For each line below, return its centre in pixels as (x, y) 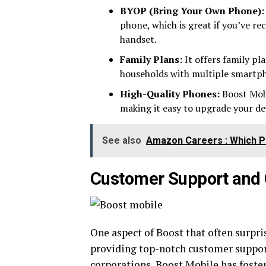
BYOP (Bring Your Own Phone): (192, 11)
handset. (138, 39)
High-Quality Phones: (170, 94)
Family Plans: (151, 59)
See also (122, 140)
